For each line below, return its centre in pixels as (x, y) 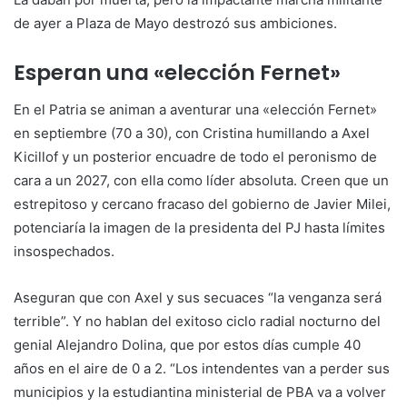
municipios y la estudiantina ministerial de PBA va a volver (200, 392)
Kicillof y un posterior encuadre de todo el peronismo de (195, 156)
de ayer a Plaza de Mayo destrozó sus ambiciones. (175, 24)
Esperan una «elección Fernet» (177, 73)
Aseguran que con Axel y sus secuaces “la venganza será (198, 297)
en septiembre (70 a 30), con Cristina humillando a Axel (192, 133)
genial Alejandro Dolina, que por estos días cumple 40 (187, 344)
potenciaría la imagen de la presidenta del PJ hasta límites (199, 227)
